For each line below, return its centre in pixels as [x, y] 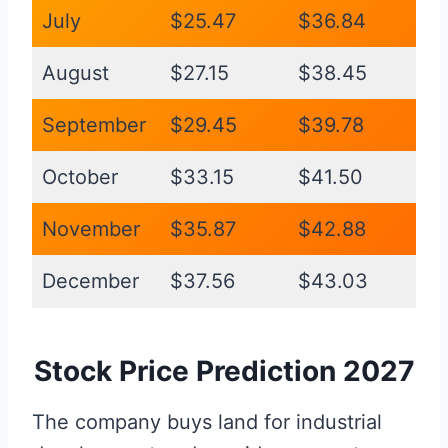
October [80, 177]
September [94, 125]
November [91, 229]
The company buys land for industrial [207, 422]
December [90, 281]
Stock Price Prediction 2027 [224, 371]
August [75, 73]
